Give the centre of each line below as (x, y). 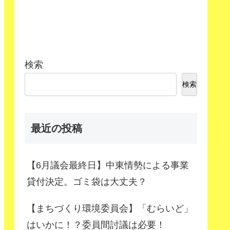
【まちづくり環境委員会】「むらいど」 (110, 208)
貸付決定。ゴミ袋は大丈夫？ (87, 181)
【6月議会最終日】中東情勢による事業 (108, 165)
